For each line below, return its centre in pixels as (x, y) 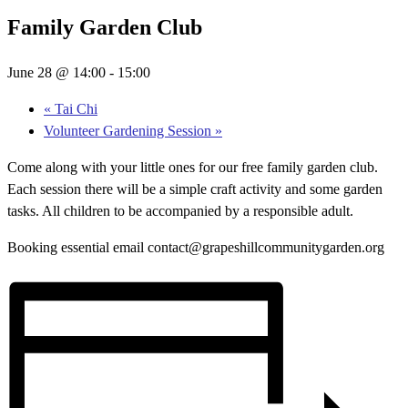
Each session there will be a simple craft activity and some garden (195, 189)
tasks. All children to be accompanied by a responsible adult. (180, 210)
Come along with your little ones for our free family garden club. (193, 167)
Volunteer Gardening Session (129, 130)
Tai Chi (74, 108)
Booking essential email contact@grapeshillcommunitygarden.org (196, 247)
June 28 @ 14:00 (56, 72)
